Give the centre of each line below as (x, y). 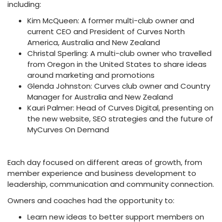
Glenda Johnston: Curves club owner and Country (119, 86)
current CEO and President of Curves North (106, 31)
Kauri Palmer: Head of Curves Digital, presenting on (120, 108)
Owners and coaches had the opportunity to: (91, 200)
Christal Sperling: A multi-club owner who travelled (119, 53)
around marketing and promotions (91, 75)
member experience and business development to (102, 173)
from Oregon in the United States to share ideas (117, 64)
